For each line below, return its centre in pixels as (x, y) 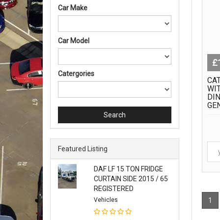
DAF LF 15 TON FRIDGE (128, 169)
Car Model (74, 41)
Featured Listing (83, 149)
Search (114, 115)
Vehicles (106, 200)
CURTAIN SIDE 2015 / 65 (131, 179)
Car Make (73, 8)
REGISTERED (113, 189)
